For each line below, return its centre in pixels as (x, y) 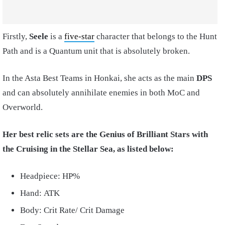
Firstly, (16, 36)
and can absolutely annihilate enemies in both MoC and (101, 92)
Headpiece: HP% (50, 176)
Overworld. (24, 107)
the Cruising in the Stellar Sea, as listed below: (89, 149)
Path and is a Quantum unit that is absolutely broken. (97, 51)
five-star (79, 36)
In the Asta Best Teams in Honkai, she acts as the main (99, 78)
